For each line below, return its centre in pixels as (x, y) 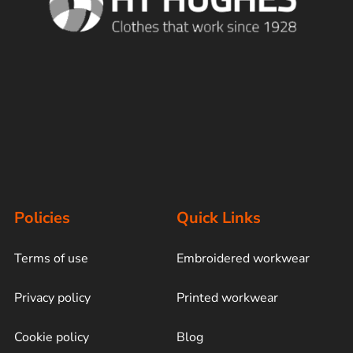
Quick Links (219, 217)
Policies (42, 217)
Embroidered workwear (243, 259)
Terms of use (51, 259)
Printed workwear (227, 298)
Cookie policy (51, 338)
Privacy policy (52, 298)
